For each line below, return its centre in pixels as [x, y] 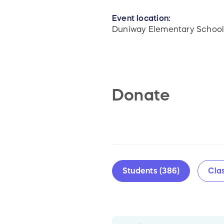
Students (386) [151, 171]
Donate [141, 95]
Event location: [141, 18]
